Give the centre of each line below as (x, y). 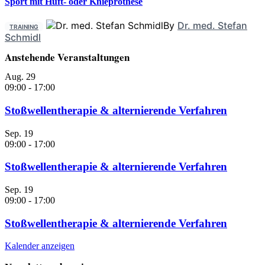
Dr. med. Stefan (212, 25)
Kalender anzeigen (40, 246)
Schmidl (23, 37)
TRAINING (24, 26)
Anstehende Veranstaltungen (67, 57)
